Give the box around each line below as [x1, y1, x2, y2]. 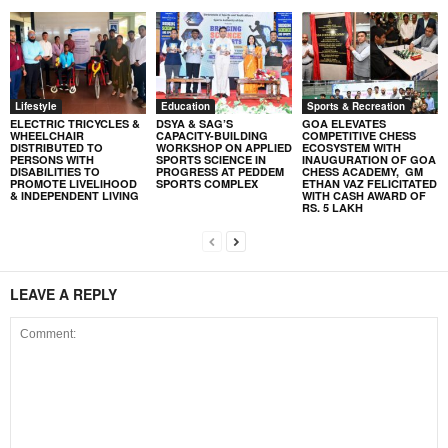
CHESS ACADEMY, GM [301, 163, 423, 179]
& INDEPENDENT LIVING [10, 187, 139, 203]
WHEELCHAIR [10, 127, 84, 143]
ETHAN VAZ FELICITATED [301, 175, 437, 191]
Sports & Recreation [306, 98, 405, 113]
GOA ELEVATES [301, 115, 386, 131]
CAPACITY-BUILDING [155, 127, 268, 143]
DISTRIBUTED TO [10, 139, 103, 155]
